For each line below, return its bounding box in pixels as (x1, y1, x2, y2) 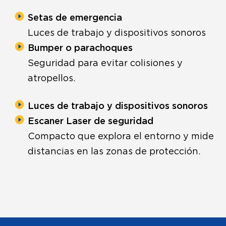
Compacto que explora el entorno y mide (28, 132, 214, 141)
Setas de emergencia (28, 13, 122, 23)
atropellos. (28, 74, 75, 83)
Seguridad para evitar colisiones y (28, 59, 183, 68)
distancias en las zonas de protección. (28, 147, 200, 156)
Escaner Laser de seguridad (28, 117, 153, 126)
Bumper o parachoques (28, 43, 133, 53)
